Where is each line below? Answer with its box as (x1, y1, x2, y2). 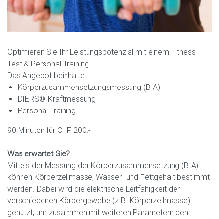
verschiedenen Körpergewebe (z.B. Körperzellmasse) (7, 196, 190, 206)
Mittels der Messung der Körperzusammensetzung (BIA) (7, 161, 198, 171)
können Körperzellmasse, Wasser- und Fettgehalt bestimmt (7, 173, 210, 182)
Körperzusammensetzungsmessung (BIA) (17, 83, 160, 92)
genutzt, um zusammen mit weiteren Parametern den (7, 208, 188, 218)
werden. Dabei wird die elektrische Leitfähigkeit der (7, 184, 180, 194)
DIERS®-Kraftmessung (17, 94, 98, 104)
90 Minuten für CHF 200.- (7, 126, 91, 135)
